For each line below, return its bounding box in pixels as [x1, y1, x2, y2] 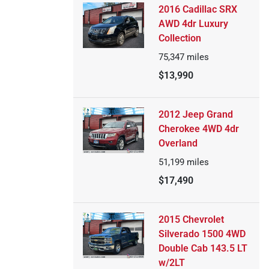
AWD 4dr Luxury [158, 18, 228, 29]
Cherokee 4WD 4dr [158, 123, 239, 134]
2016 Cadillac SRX [158, 4, 237, 15]
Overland [158, 138, 198, 149]
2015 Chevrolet [158, 214, 224, 225]
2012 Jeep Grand [158, 109, 233, 120]
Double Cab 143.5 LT [158, 243, 247, 254]
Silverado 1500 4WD [158, 228, 246, 240]
